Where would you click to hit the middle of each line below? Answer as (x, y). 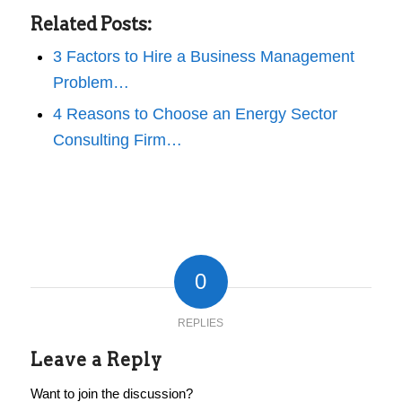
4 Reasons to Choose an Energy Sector (195, 114)
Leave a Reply (96, 360)
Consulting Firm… (117, 140)
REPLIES (201, 323)
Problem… (91, 83)
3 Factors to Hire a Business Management (203, 57)
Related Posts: (91, 25)
